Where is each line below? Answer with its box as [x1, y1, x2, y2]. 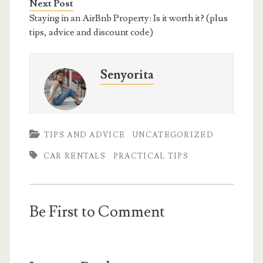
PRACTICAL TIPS [113, 151, 189, 161]
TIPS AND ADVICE [43, 130, 126, 140]
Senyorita [100, 66, 154, 83]
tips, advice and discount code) [29, 26, 153, 38]
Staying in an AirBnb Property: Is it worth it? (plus [29, 12, 228, 24]
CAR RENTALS [43, 151, 106, 161]
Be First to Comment [29, 201, 165, 222]
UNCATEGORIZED [133, 130, 214, 140]
